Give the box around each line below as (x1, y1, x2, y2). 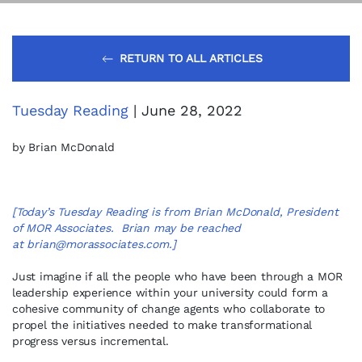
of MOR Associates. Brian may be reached (12, 221, 242, 234)
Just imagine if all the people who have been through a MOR (12, 270, 343, 283)
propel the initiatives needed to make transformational (12, 318, 313, 331)
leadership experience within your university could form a (12, 286, 328, 299)
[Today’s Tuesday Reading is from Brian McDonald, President (12, 205, 339, 218)
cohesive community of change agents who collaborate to (12, 302, 326, 315)
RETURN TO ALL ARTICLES (120, 52, 263, 65)
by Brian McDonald (12, 141, 115, 154)
